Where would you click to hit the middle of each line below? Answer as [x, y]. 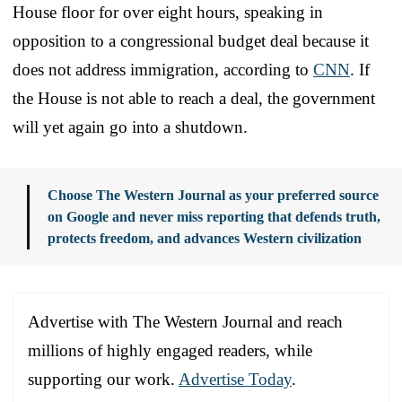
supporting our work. [103, 379]
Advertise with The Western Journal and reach [185, 321]
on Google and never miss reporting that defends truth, [214, 216]
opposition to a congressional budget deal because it [191, 40]
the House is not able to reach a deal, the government [194, 98]
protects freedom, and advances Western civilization [205, 238]
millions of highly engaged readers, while [170, 350]
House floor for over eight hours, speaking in [168, 12]
